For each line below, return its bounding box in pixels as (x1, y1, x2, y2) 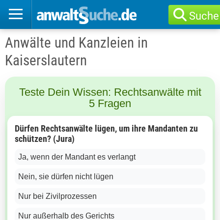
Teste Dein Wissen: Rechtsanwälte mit (19, 86, 201, 98)
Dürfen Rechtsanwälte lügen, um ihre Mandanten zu (15, 123, 198, 134)
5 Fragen (89, 97, 131, 110)
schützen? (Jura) (15, 134, 75, 144)
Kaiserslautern (5, 52, 87, 69)
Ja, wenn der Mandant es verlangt (18, 153, 136, 161)
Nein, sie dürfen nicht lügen (18, 172, 113, 181)
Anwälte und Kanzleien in (5, 34, 148, 51)
